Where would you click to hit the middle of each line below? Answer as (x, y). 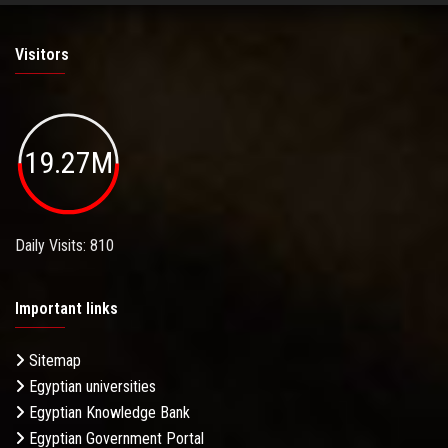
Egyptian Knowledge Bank (107, 413)
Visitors (42, 54)
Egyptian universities (90, 387)
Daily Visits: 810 (64, 246)
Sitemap (53, 361)
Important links (66, 309)
